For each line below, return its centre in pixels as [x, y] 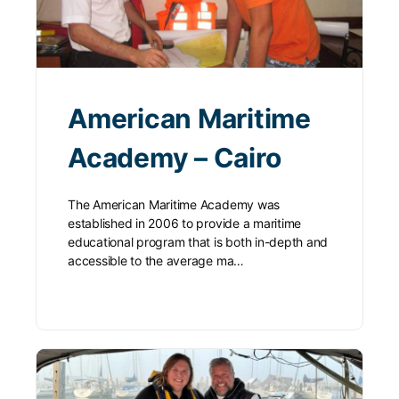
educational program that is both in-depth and [198, 241]
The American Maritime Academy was [174, 204]
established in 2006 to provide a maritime [185, 223]
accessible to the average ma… [156, 260]
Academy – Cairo [175, 157]
